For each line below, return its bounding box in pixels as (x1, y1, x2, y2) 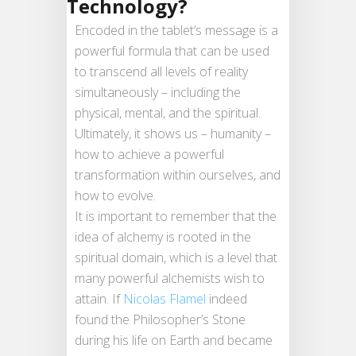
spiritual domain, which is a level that (75, 248, 277, 266)
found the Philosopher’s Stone (75, 310, 246, 328)
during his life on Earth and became (75, 331, 273, 349)
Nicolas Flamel (123, 289, 206, 308)
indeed (206, 289, 247, 308)
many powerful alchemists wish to (75, 269, 265, 287)
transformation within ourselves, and (75, 165, 281, 184)
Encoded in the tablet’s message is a (75, 21, 278, 39)
